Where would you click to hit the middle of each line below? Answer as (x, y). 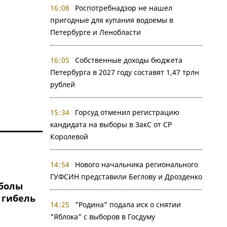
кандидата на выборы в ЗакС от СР (111, 124)
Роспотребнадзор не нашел (124, 8)
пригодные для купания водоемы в (111, 20)
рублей (62, 84)
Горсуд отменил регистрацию (127, 112)
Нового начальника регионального (137, 164)
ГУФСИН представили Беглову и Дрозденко (126, 177)
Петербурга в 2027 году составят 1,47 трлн (124, 72)
